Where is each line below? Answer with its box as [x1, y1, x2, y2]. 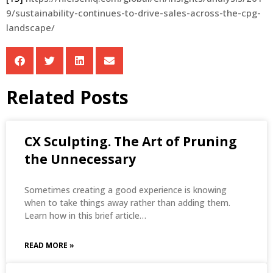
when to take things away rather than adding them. [24, 197, 230, 209]
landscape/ [6, 21, 55, 34]
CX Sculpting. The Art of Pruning [24, 133, 237, 151]
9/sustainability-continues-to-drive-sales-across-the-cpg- [6, 7, 261, 19]
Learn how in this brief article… [24, 210, 146, 222]
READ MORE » [24, 240, 74, 251]
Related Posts [6, 85, 129, 110]
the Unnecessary [24, 151, 136, 168]
